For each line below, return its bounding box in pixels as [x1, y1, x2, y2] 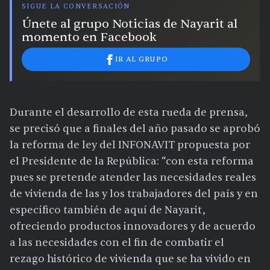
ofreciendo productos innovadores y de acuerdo [10, 220, 256, 233]
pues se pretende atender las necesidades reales [10, 171, 256, 184]
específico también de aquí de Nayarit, [10, 204, 206, 217]
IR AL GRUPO [115, 54, 168, 64]
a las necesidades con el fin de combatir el [10, 236, 224, 250]
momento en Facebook [22, 30, 157, 45]
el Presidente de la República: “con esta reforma [10, 155, 254, 168]
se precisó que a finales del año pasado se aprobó [10, 122, 260, 136]
